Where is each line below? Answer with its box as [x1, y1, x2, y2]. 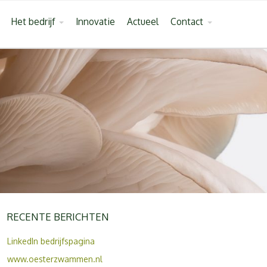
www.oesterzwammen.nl [7, 253, 103, 264]
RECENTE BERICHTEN [7, 210, 109, 223]
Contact [170, 15, 203, 27]
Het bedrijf [11, 15, 55, 27]
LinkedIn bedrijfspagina [7, 235, 95, 246]
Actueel [127, 15, 159, 27]
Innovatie [76, 15, 115, 27]
